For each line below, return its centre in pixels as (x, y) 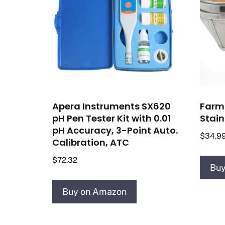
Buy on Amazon (94, 192)
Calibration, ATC (91, 143)
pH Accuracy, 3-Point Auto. (115, 131)
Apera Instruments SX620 (111, 106)
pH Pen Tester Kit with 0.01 (111, 119)
